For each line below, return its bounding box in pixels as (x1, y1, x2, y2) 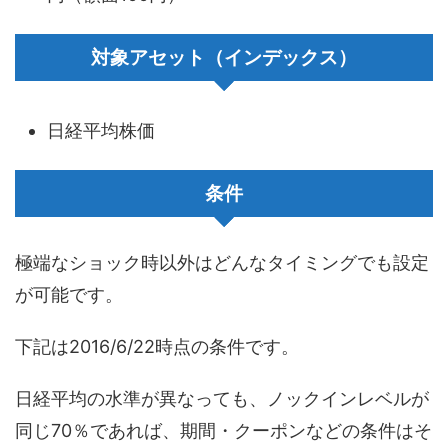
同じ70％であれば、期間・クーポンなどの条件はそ (15, 420, 432, 442)
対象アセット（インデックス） (91, 47, 357, 69)
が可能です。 (15, 284, 123, 306)
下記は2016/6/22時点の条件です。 (15, 336, 299, 358)
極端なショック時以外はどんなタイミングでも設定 (15, 252, 429, 274)
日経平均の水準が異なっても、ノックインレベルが (15, 388, 429, 410)
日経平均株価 (47, 119, 155, 141)
